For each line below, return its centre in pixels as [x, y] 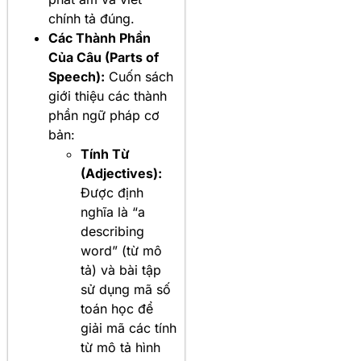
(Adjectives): [121, 174]
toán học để [117, 309]
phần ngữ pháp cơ [104, 116]
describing [112, 232]
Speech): [77, 77]
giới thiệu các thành [108, 96]
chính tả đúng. [91, 19]
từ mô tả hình [120, 348]
